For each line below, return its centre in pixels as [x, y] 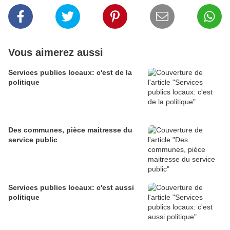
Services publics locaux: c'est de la [70, 72]
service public [33, 139]
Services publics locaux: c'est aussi [71, 187]
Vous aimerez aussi [56, 52]
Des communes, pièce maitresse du [70, 130]
